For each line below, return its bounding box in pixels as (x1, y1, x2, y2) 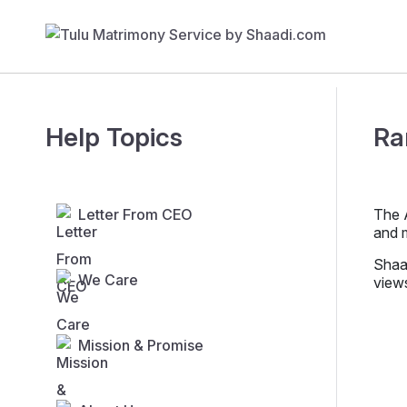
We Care (78, 271, 138, 290)
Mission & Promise (78, 336, 203, 355)
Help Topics (45, 122, 183, 154)
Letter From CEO (78, 205, 193, 224)
